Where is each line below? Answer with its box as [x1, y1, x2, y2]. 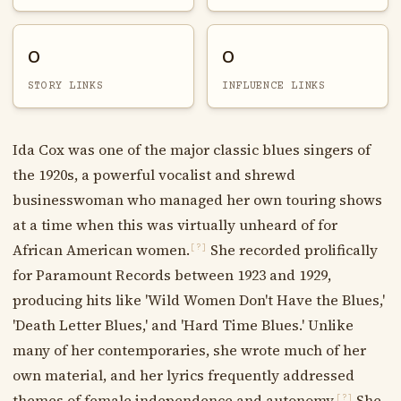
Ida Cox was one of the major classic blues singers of [12, 139, 371, 159]
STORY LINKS [27, 79, 104, 92]
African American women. [12, 239, 190, 260]
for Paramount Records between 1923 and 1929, [12, 264, 331, 285]
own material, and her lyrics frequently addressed [12, 364, 354, 385]
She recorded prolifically [206, 239, 378, 260]
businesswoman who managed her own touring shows [12, 189, 382, 209]
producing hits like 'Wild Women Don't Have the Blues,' [12, 289, 385, 310]
